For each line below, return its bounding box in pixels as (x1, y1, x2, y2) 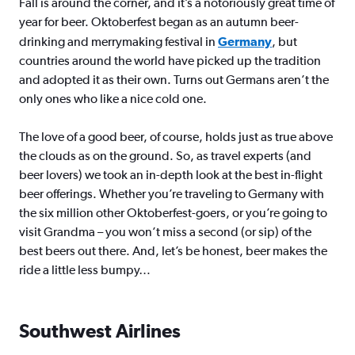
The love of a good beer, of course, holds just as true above (19, 129, 333, 144)
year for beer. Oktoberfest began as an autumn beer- (19, 14, 299, 29)
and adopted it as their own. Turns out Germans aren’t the (19, 72, 329, 87)
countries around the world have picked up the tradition (19, 53, 321, 68)
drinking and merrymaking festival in (19, 34, 218, 49)
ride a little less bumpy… (19, 262, 151, 277)
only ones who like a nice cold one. (19, 91, 207, 106)
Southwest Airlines (19, 319, 181, 342)
